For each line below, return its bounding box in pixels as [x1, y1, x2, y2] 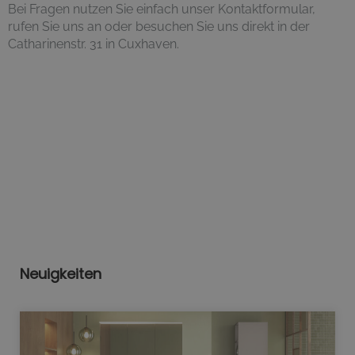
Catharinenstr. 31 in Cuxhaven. [8, 36, 179, 52]
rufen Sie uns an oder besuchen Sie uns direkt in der [8, 18, 310, 34]
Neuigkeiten [20, 263, 101, 284]
